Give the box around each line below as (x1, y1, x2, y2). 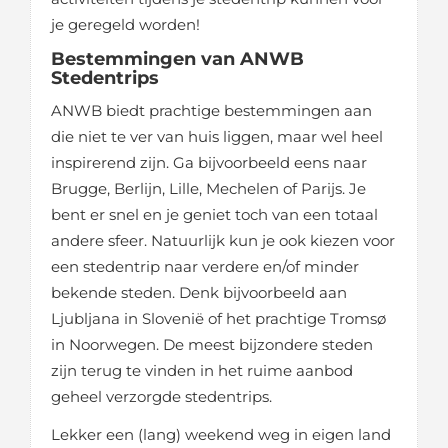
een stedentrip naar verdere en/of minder (51, 257, 359, 276)
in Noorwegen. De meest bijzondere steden (51, 335, 373, 354)
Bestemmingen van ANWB (51, 48, 304, 70)
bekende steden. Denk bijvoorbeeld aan (51, 283, 347, 302)
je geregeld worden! (51, 15, 200, 34)
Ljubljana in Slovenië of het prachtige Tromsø (51, 309, 386, 328)
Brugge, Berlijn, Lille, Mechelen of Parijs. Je (51, 179, 366, 198)
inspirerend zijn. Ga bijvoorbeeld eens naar (51, 153, 367, 172)
